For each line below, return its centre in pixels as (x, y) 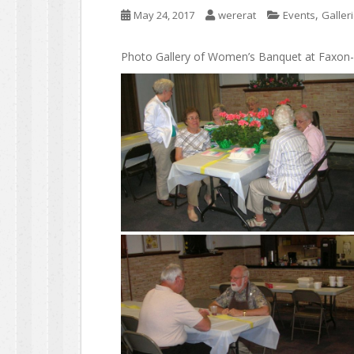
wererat (237, 15)
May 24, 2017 (164, 15)
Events (299, 15)
